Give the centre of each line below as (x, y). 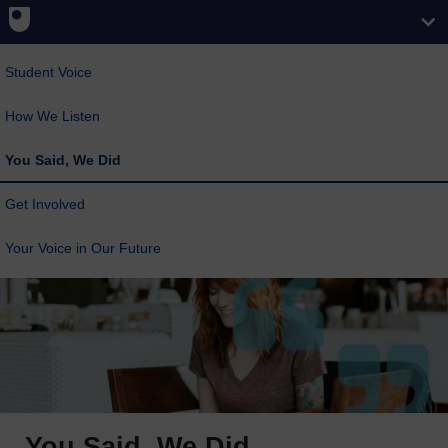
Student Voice (48, 72)
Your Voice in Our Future (83, 248)
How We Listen (52, 116)
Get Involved (45, 204)
